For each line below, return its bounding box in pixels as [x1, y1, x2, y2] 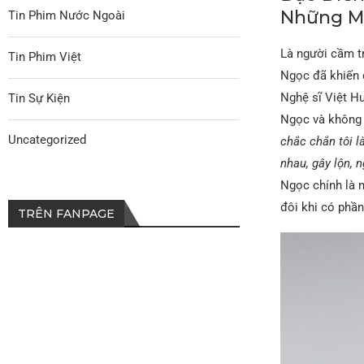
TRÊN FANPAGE [18, 206, 115, 221]
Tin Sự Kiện [8, 90, 70, 106]
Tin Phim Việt [8, 49, 81, 64]
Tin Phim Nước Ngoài [8, 7, 125, 23]
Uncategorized [8, 132, 86, 147]
